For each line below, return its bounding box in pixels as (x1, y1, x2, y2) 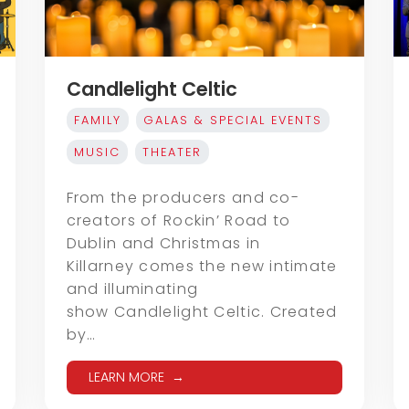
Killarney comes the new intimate (66, 256, 338, 278)
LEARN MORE (88, 368, 164, 387)
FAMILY (73, 112, 121, 129)
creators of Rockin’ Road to (66, 210, 291, 232)
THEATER (142, 144, 202, 161)
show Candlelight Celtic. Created (66, 301, 338, 323)
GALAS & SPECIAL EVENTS (142, 112, 322, 129)
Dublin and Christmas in (66, 233, 261, 255)
